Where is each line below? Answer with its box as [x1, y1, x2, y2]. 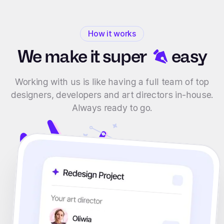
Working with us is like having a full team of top [14, 76, 209, 87]
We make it [17, 46, 102, 67]
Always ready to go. [72, 102, 152, 113]
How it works [88, 29, 136, 39]
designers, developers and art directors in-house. [10, 89, 213, 100]
